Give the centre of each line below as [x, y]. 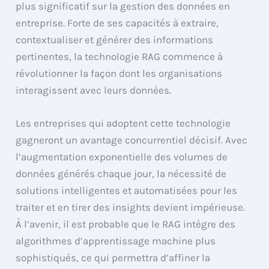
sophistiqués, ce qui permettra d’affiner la [113, 258]
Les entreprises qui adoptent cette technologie [123, 123]
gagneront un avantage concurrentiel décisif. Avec [132, 140]
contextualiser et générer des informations [115, 39]
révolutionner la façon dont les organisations [119, 73]
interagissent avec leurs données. [94, 90]
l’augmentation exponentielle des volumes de [122, 157]
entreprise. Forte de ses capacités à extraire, [117, 23]
